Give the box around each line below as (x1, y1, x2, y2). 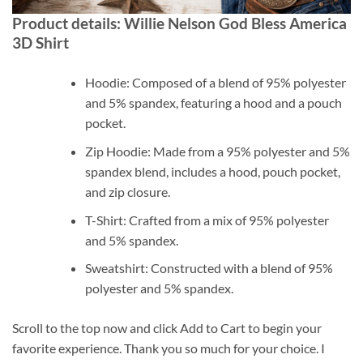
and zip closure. (84, 183, 170, 199)
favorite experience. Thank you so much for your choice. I (12, 340, 325, 357)
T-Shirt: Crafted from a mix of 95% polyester (84, 211, 329, 228)
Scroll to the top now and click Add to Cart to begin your (12, 320, 322, 336)
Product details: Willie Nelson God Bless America (12, 14, 347, 33)
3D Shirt (12, 33, 69, 53)
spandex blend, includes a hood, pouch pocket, (84, 163, 340, 179)
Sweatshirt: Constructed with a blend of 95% (84, 260, 333, 276)
